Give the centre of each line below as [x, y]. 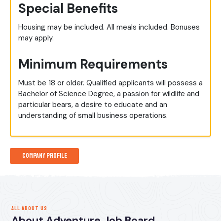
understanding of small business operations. [93, 116]
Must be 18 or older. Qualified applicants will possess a [110, 83]
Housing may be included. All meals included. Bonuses [109, 27]
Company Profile [44, 156]
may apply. [36, 38]
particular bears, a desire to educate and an [93, 105]
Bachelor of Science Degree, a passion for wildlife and [109, 94]
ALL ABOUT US [29, 208]
